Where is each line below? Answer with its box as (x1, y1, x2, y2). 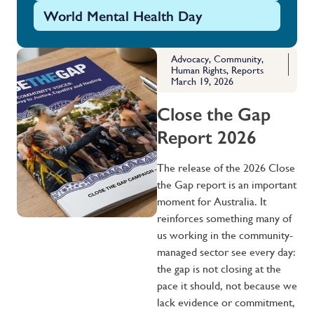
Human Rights (171, 64, 226, 76)
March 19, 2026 (171, 76, 233, 87)
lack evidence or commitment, (157, 296, 295, 309)
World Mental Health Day (43, 8, 203, 25)
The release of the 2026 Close (157, 161, 295, 175)
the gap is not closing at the (157, 262, 281, 275)
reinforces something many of (157, 212, 292, 225)
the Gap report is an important (157, 178, 296, 191)
